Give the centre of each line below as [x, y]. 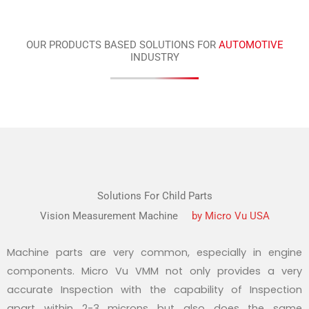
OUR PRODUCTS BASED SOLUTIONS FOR [122, 44]
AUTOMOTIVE [251, 44]
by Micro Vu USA [230, 216]
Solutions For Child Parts [154, 196]
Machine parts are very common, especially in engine [154, 252]
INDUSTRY [154, 57]
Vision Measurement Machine [109, 216]
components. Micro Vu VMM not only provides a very [154, 271]
